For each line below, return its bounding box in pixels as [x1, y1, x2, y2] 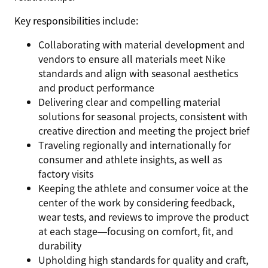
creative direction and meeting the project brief [38, 123, 249, 138]
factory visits [38, 166, 93, 181]
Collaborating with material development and [38, 37, 245, 51]
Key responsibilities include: [14, 13, 138, 28]
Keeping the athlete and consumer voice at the [38, 181, 248, 195]
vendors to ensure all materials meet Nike [38, 51, 226, 66]
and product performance [38, 80, 154, 95]
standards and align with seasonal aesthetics [38, 66, 238, 80]
